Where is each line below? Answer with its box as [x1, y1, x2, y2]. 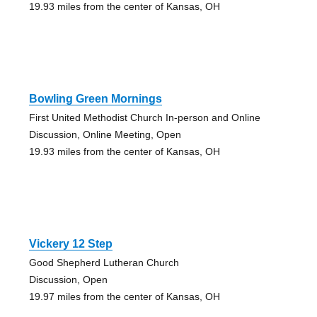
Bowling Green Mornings [28, 93, 162, 105]
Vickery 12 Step [28, 238, 113, 250]
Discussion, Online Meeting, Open [28, 129, 181, 141]
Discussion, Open [28, 274, 108, 286]
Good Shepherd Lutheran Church [28, 257, 179, 269]
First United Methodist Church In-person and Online [28, 112, 260, 124]
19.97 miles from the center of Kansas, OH [28, 291, 220, 303]
